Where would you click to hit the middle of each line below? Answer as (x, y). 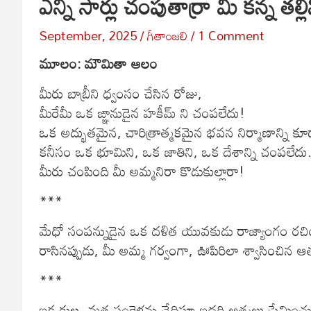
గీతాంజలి (167, 35)
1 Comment (231, 35)
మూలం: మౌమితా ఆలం (99, 63)
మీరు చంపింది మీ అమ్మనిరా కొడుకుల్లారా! (142, 170)
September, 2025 (88, 35)
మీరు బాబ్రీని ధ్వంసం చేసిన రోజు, (121, 93)
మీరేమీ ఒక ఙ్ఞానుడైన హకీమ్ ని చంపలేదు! (142, 112)
